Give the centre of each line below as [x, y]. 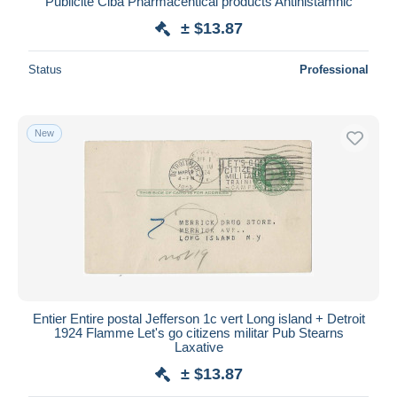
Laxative [198, 346]
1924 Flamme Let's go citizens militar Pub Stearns [198, 332]
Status [45, 69]
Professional [334, 69]
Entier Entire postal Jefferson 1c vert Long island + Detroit [198, 318]
